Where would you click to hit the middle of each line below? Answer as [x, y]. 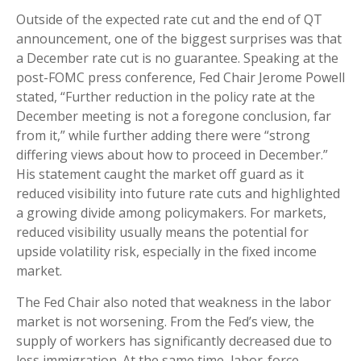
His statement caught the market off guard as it [160, 174]
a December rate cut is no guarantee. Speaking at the [177, 58]
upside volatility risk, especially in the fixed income [166, 252]
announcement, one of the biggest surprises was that [179, 39]
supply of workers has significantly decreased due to [174, 341]
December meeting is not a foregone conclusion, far [174, 116]
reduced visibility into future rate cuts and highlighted [178, 194]
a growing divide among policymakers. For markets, [171, 213]
